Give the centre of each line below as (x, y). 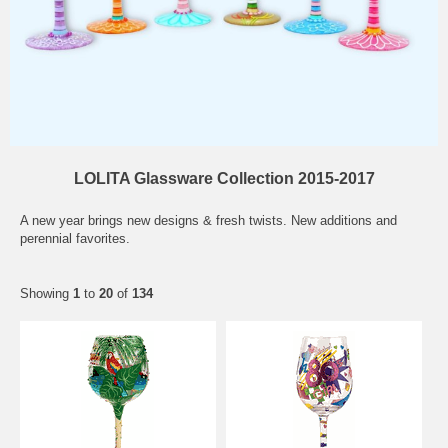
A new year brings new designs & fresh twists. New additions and (208, 220)
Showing (46, 293)
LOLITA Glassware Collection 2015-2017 (224, 178)
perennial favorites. (75, 238)
